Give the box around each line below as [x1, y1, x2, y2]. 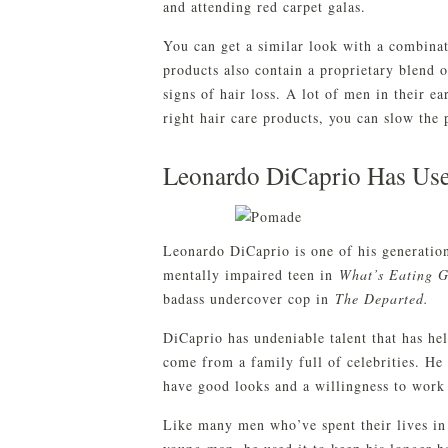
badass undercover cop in [163, 288, 335, 308]
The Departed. [335, 288, 429, 308]
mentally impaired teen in [163, 264, 339, 284]
